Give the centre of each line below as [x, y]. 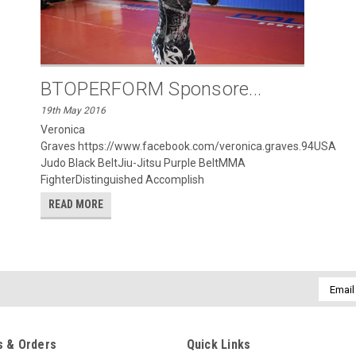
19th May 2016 [73, 110]
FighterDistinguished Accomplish [122, 180]
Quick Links [219, 344]
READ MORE [75, 204]
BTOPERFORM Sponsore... [151, 89]
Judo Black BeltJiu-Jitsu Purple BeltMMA [143, 163]
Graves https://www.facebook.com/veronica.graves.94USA [188, 146]
